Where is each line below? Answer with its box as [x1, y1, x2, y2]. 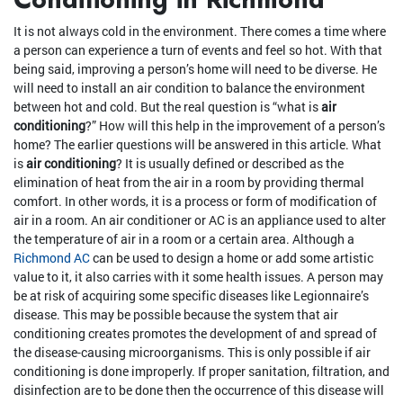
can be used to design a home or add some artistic [93, 249, 373, 267]
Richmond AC [13, 249, 93, 267]
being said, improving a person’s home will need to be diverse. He [13, 60, 377, 78]
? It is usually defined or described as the [116, 155, 344, 173]
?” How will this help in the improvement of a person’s [85, 117, 385, 135]
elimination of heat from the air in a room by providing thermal [13, 174, 364, 192]
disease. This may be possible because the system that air [13, 306, 338, 324]
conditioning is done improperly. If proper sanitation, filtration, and [13, 363, 390, 381]
